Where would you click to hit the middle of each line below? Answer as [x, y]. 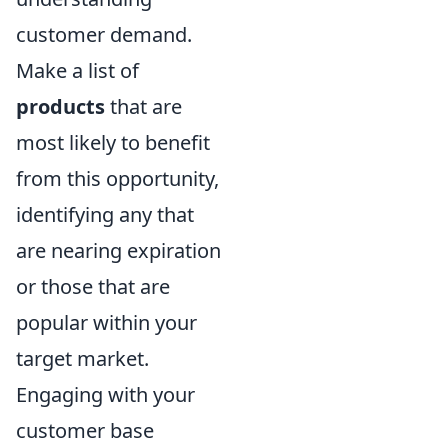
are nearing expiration [118, 250]
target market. [82, 358]
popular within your [106, 322]
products [60, 106]
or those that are [93, 286]
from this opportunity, [117, 178]
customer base [85, 430]
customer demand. [104, 34]
